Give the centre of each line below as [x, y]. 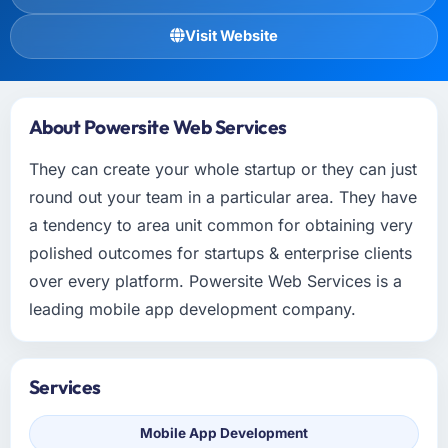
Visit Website [231, 35]
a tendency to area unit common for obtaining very [220, 224]
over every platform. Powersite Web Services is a [215, 280]
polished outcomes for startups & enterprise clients [220, 252]
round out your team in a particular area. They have [222, 196]
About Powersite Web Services [157, 126]
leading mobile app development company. [192, 308]
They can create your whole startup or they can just [222, 168]
